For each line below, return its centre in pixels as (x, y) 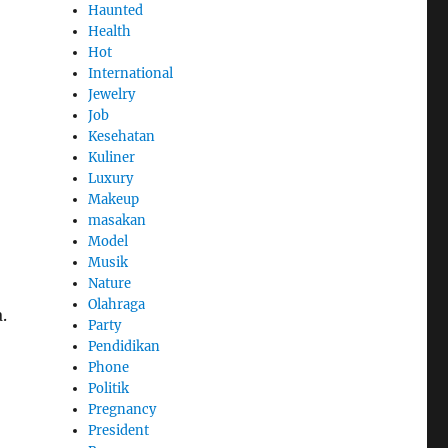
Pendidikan (124, 347)
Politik (109, 389)
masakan (117, 221)
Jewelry (112, 95)
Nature (110, 284)
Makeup (114, 200)
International (131, 74)
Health (110, 32)
